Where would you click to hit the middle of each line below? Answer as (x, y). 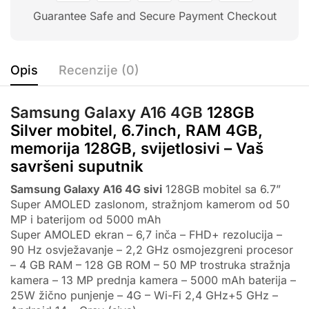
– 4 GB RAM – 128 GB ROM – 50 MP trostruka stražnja (150, 265)
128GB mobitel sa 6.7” (221, 189)
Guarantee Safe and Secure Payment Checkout (154, 16)
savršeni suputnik (77, 166)
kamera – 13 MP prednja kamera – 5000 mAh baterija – (153, 280)
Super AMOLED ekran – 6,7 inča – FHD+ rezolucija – (146, 234)
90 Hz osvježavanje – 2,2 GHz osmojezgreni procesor (152, 249)
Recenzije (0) (99, 70)
